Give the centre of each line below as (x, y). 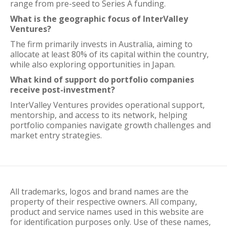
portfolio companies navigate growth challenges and (110, 125)
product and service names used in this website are (107, 212)
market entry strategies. (56, 135)
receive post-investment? (63, 90)
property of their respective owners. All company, (104, 202)
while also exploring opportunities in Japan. (93, 64)
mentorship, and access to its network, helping (99, 115)
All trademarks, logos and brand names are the (99, 192)
